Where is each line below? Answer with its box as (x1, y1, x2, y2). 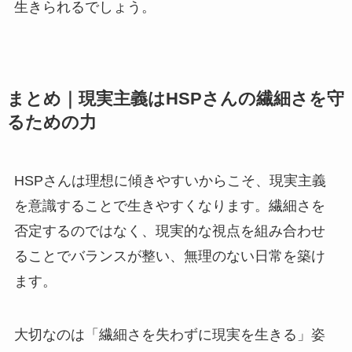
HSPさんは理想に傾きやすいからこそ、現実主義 (13, 172, 326, 189)
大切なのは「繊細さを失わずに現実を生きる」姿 (13, 326, 325, 343)
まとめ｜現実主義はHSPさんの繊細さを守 (6, 89, 344, 108)
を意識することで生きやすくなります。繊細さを (13, 197, 325, 214)
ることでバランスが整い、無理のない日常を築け (13, 247, 325, 264)
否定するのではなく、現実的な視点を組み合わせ (13, 222, 325, 239)
